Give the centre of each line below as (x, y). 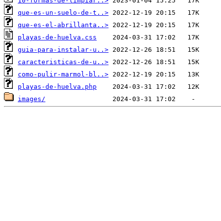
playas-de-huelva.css (57, 37)
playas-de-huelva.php (57, 87)
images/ (32, 99)
